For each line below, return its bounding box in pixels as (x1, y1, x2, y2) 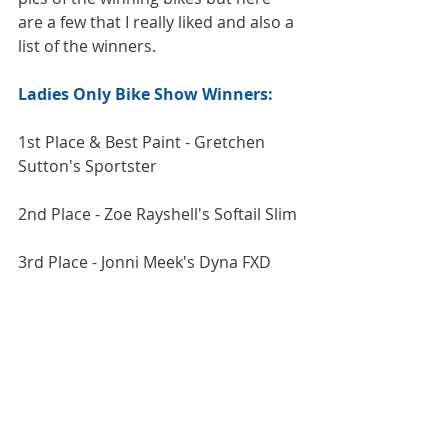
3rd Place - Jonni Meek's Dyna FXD (18, 250, 271, 273)
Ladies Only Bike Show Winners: (18, 82, 273, 105)
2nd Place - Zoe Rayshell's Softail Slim (18, 202, 297, 225)
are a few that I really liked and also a (18, 10, 298, 33)
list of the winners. (18, 34, 156, 57)
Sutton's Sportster (18, 154, 157, 177)
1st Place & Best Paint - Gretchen (18, 130, 269, 153)
